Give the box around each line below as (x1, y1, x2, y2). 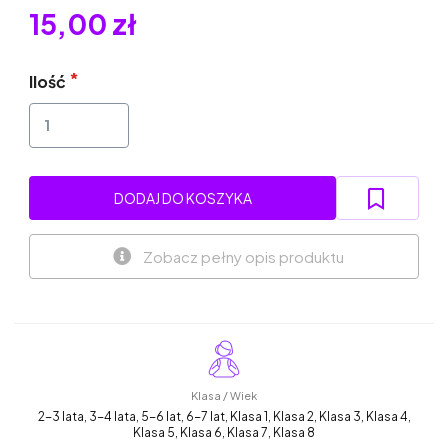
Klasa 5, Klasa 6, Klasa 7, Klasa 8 (133, 425, 315, 441)
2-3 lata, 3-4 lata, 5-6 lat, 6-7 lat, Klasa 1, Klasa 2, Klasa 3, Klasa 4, (37, 409, 411, 425)
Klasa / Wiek (191, 389, 257, 403)
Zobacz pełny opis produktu (142, 246, 344, 266)
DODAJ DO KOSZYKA (113, 189, 252, 208)
